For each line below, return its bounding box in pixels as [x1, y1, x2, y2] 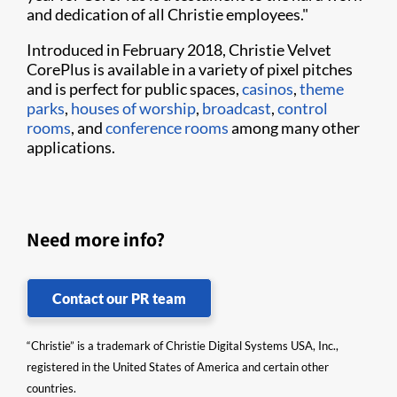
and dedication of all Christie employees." [27, 4, 308, 24]
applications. [27, 137, 115, 157]
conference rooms [105, 118, 229, 137]
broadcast [202, 98, 271, 118]
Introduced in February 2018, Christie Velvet [27, 40, 331, 59]
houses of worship [71, 98, 196, 118]
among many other [229, 118, 360, 137]
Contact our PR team [52, 290, 186, 307]
